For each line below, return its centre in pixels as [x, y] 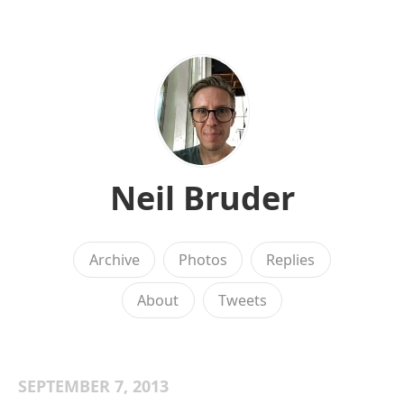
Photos [203, 259]
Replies [291, 259]
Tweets [242, 300]
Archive [114, 259]
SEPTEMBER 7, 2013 [93, 386]
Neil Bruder [202, 197]
